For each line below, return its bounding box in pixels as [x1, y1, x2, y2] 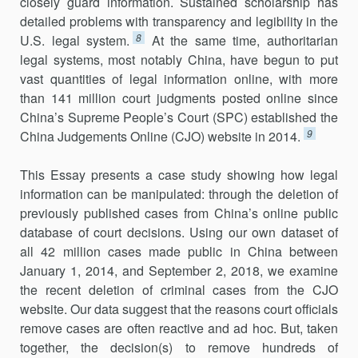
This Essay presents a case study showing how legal [20, 165, 338, 184]
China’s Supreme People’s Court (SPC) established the [20, 108, 338, 126]
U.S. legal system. [20, 31, 130, 50]
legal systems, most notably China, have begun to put [20, 50, 338, 69]
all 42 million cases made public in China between [20, 242, 338, 261]
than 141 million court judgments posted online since [20, 89, 338, 107]
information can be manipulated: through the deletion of [20, 185, 338, 203]
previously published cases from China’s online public [20, 204, 338, 222]
